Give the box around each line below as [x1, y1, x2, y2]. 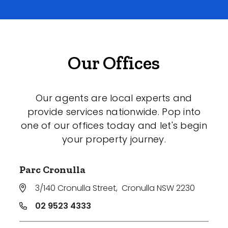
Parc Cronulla [19, 163, 85, 176]
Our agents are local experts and [36, 91, 192, 104]
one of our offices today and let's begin [21, 119, 207, 132]
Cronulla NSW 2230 [122, 182, 195, 194]
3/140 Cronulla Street [35, 182, 116, 194]
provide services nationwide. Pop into [27, 105, 201, 118]
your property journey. [62, 132, 166, 146]
